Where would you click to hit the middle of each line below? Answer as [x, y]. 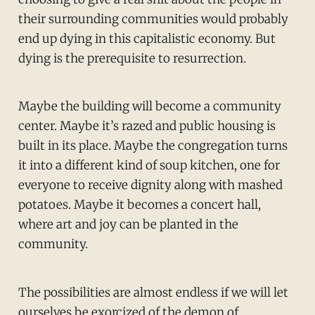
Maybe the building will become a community [149, 107]
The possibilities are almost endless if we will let [153, 293]
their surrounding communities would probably [153, 19]
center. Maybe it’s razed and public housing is [147, 126]
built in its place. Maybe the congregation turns [153, 146]
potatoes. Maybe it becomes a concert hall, [139, 205]
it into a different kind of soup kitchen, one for [149, 166]
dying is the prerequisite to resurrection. [132, 58]
